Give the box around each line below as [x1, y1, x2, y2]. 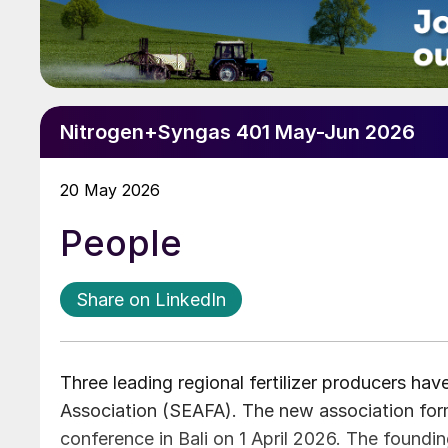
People [60, 221, 182, 266]
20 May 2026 [60, 180, 160, 201]
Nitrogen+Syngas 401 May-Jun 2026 [60, 120, 415, 145]
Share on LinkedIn [76, 289, 226, 311]
